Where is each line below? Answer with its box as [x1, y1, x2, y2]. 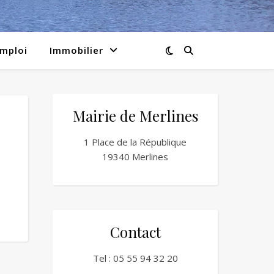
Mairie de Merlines [72, 106, 198, 125]
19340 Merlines [102, 150, 168, 163]
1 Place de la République [84, 136, 187, 148]
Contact [109, 222, 161, 242]
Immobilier [50, 44, 103, 56]
